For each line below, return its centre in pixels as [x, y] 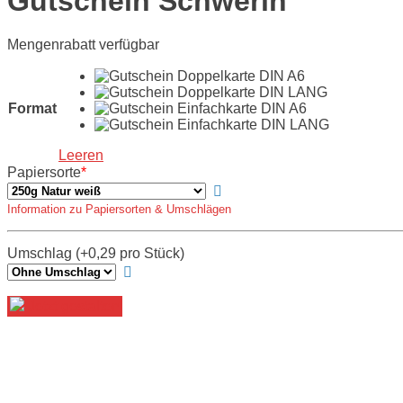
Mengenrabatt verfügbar [83, 45]
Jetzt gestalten [72, 307]
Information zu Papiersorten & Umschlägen [119, 210]
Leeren [81, 156]
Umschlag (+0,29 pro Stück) [96, 254]
